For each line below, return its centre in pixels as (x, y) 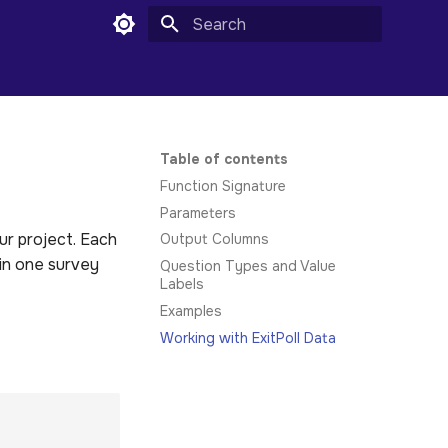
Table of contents (224, 159)
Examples (191, 310)
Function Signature (223, 185)
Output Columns (214, 239)
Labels (182, 284)
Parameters (198, 212)
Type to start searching (265, 60)
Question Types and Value (248, 266)
